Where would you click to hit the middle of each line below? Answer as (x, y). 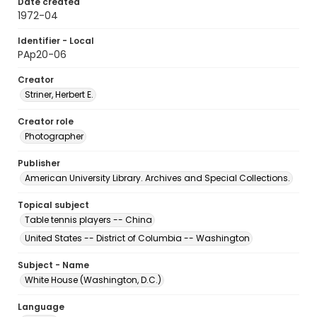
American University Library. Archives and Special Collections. (157, 178)
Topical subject (53, 205)
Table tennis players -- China (88, 220)
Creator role (46, 121)
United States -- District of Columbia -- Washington (137, 238)
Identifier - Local (56, 41)
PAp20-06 (42, 54)
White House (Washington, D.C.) (93, 280)
